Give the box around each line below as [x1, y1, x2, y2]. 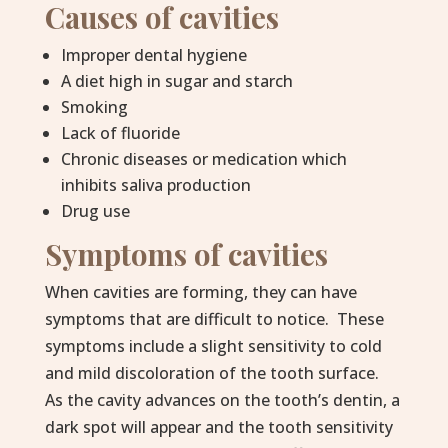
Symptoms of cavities [44, 235, 328, 273]
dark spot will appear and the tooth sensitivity [44, 416, 393, 438]
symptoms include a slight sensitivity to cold [44, 335, 382, 357]
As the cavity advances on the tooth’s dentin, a [44, 389, 400, 411]
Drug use [60, 200, 130, 222]
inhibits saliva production [60, 174, 251, 196]
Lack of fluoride [60, 122, 180, 144]
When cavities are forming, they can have [44, 281, 357, 303]
